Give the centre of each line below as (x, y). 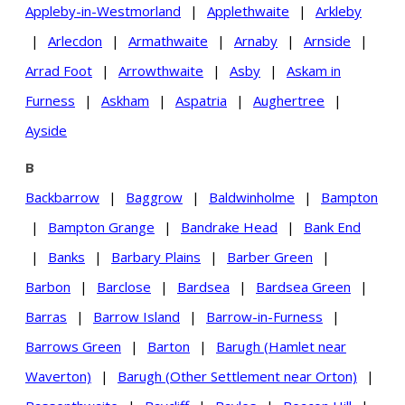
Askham (125, 100)
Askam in (314, 70)
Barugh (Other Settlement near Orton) (237, 376)
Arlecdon (75, 40)
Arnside (327, 40)
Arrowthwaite (161, 70)
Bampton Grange (101, 226)
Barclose (124, 286)
